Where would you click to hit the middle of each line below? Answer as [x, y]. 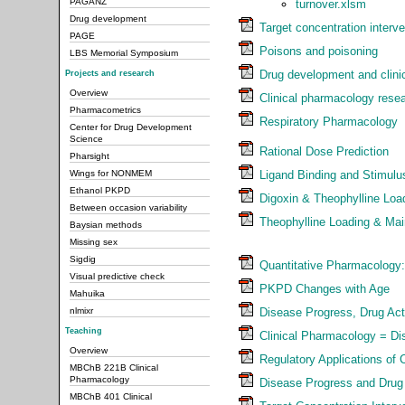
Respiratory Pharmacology [329, 122]
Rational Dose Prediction [324, 151]
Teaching [84, 331]
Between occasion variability [128, 207]
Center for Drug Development [131, 127]
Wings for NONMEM [111, 173]
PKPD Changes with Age [325, 288]
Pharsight [89, 156]
